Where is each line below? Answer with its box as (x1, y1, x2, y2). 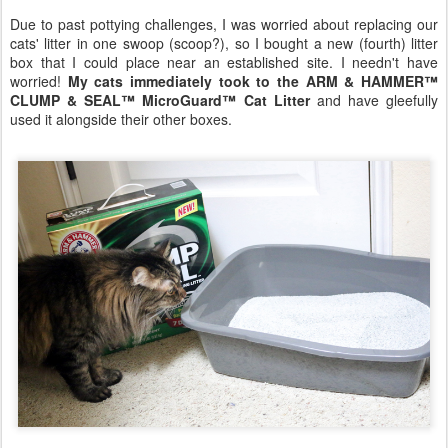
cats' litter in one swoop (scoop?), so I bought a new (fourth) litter (10, 33, 438, 54)
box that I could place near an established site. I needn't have (10, 52, 438, 73)
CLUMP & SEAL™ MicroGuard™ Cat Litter (10, 90, 310, 111)
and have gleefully (309, 90, 438, 111)
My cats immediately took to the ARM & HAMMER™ (67, 71, 439, 92)
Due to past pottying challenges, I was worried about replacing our (10, 14, 438, 35)
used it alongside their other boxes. (10, 109, 232, 130)
